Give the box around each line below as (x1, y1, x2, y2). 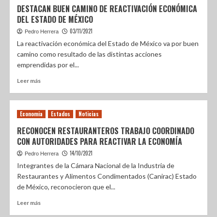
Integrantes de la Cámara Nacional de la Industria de (17, 161, 174, 170)
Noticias (78, 110, 99, 118)
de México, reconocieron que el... (17, 183, 115, 191)
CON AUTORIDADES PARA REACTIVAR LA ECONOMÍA (17, 136, 182, 147)
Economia (20, 110, 43, 118)
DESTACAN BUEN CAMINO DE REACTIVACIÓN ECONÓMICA (17, 3, 197, 15)
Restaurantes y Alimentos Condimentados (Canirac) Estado (17, 172, 197, 180)
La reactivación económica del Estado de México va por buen (17, 39, 199, 47)
